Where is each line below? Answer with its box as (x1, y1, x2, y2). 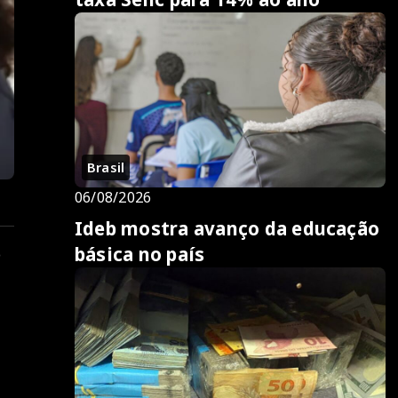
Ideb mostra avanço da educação (75, 215, 380, 241)
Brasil (87, 157, 125, 176)
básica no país (75, 241, 205, 267)
